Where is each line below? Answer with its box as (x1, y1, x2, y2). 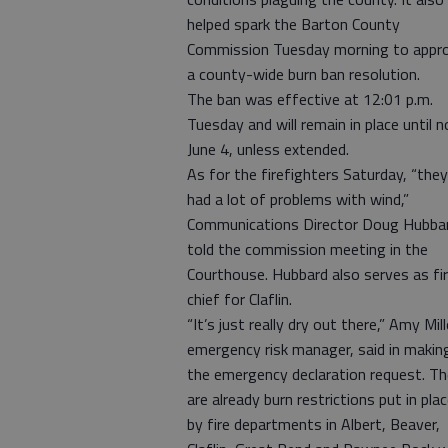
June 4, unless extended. (187, 137, 349, 161)
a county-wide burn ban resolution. (187, 62, 420, 86)
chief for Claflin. (187, 287, 292, 311)
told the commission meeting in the (187, 237, 428, 261)
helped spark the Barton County (187, 12, 400, 36)
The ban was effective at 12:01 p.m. (187, 87, 433, 111)
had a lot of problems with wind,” (187, 187, 409, 211)
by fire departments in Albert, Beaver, (187, 412, 440, 436)
